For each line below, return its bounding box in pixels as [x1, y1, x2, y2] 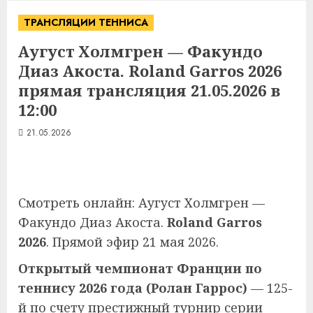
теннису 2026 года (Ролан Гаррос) [18, 279, 247, 296]
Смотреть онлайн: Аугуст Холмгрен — [18, 194, 265, 211]
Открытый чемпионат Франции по [18, 260, 262, 277]
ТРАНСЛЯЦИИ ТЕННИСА [24, 15, 148, 29]
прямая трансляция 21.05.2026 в [18, 80, 280, 101]
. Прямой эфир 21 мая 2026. [46, 233, 219, 250]
